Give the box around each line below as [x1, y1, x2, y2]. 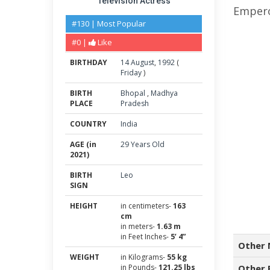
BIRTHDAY [70, 57, 107, 67]
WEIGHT [70, 252, 99, 262]
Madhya [151, 88, 178, 98]
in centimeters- [121, 201, 173, 211]
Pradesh [121, 98, 149, 108]
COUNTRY [70, 119, 107, 129]
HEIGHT [70, 201, 98, 211]
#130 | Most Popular [72, 18, 146, 29]
